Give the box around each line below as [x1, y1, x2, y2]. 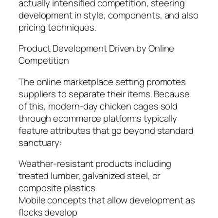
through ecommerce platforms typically [18, 111, 178, 125]
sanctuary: [18, 136, 62, 149]
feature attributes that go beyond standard [18, 124, 194, 137]
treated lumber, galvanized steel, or [18, 169, 161, 182]
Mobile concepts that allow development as [18, 194, 195, 207]
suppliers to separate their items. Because [18, 87, 190, 100]
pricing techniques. [18, 20, 97, 34]
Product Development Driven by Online [18, 42, 175, 55]
